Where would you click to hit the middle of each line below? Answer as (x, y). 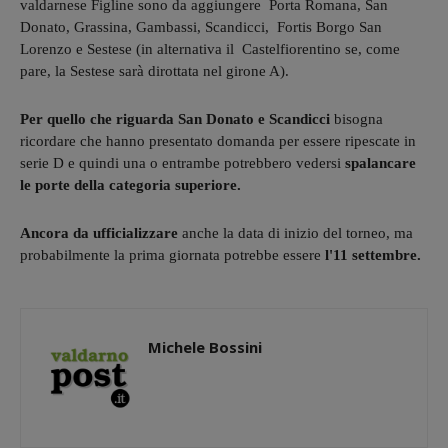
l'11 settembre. (371, 254)
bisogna (358, 118)
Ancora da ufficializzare (99, 232)
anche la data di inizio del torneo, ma (295, 232)
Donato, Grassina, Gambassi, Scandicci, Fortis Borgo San (201, 26)
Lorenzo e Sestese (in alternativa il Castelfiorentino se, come (210, 48)
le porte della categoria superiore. (130, 184)
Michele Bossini (205, 346)
